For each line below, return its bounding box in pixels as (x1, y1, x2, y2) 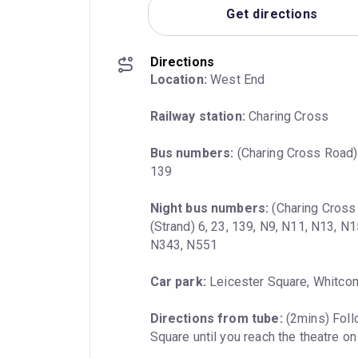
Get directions (226, 6, 318, 22)
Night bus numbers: (149, 201, 269, 217)
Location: (149, 72, 207, 88)
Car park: (149, 274, 206, 290)
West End (206, 72, 265, 88)
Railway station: (149, 109, 245, 125)
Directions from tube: (149, 311, 283, 327)
